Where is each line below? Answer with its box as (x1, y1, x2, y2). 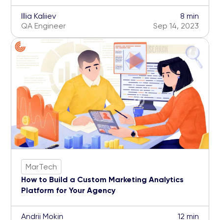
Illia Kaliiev (21, 11, 56, 21)
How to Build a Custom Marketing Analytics (21, 175, 184, 185)
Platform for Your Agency (21, 186, 115, 195)
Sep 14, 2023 (153, 21, 199, 31)
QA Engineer (21, 21, 66, 31)
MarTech (26, 162, 57, 171)
